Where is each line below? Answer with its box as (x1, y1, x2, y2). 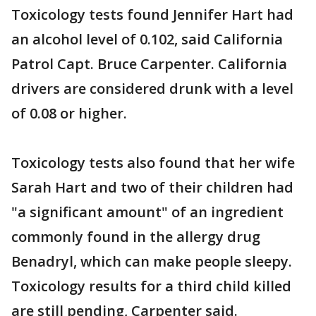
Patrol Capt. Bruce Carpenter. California (11, 54, 287, 74)
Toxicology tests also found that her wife (11, 153, 295, 173)
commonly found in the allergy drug (11, 227, 260, 247)
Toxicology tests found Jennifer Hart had (11, 5, 293, 25)
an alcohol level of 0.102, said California (11, 30, 283, 49)
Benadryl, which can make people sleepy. (11, 252, 292, 272)
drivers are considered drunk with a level (11, 79, 293, 99)
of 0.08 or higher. (11, 104, 127, 123)
